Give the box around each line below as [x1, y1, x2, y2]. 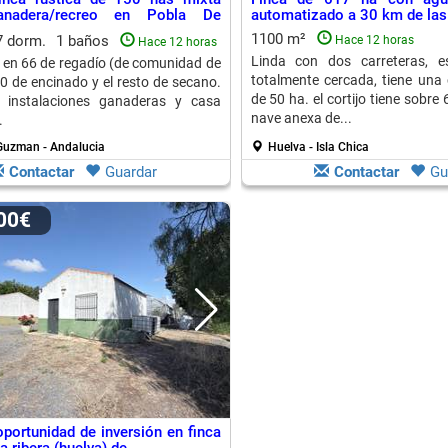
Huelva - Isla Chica [267, 140, 369, 154]
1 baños [55, 32, 113, 50]
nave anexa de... [250, 110, 352, 126]
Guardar [105, 163, 157, 181]
